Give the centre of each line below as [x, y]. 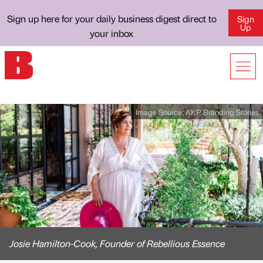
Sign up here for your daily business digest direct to [112, 18]
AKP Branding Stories [222, 112]
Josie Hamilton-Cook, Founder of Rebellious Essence [117, 243]
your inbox [112, 33]
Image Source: [160, 112]
